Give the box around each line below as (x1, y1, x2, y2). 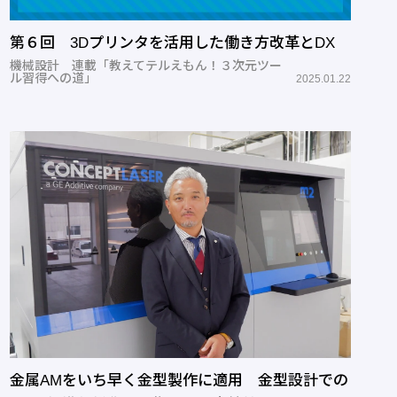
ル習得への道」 (10, 70, 97, 85)
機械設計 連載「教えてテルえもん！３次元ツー (10, 58, 282, 73)
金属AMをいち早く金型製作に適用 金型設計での (10, 372, 348, 390)
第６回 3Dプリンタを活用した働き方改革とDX (10, 34, 335, 51)
